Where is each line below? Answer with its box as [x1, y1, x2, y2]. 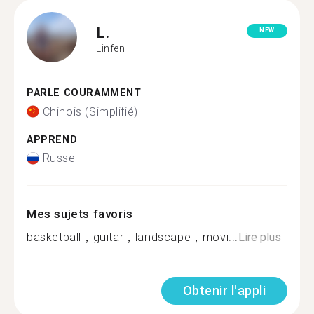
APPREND [27, 133, 78, 146]
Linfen [96, 42, 125, 54]
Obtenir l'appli [182, 283, 266, 298]
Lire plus [238, 231, 282, 244]
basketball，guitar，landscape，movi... [27, 231, 239, 244]
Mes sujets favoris [27, 207, 133, 221]
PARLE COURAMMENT [27, 87, 142, 99]
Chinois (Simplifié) [42, 104, 138, 118]
